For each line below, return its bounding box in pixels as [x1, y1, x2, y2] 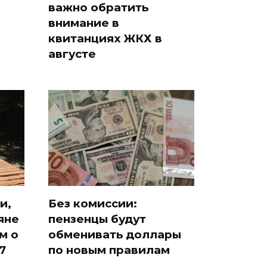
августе [48, 46, 96, 61]
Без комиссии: [48, 197, 137, 211]
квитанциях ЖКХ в [48, 31, 162, 45]
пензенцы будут [48, 212, 146, 226]
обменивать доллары [48, 228, 181, 242]
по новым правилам [48, 243, 170, 257]
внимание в [48, 15, 119, 30]
